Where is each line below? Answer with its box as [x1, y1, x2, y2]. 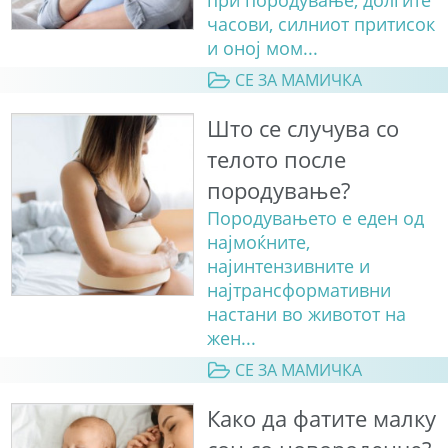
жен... [206, 326, 256, 351]
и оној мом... [206, 35, 318, 60]
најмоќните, [206, 230, 310, 255]
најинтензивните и [206, 254, 370, 279]
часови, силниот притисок [206, 11, 435, 36]
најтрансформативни [206, 278, 391, 303]
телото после [206, 144, 346, 176]
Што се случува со [206, 113, 399, 145]
